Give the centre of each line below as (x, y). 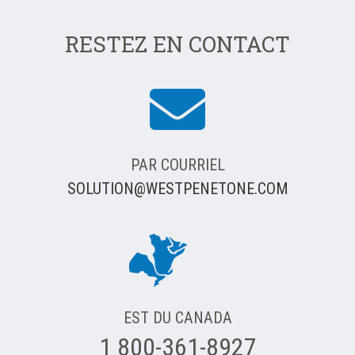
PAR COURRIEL (177, 164)
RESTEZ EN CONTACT (177, 43)
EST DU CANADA (177, 317)
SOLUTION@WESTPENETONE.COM (177, 188)
